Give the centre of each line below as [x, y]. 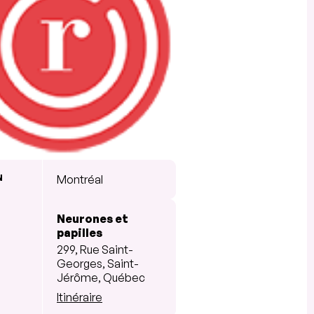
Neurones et [93, 218]
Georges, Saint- [98, 263]
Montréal [80, 179]
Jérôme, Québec [101, 277]
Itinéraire [80, 297]
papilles [80, 232]
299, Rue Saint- [95, 249]
